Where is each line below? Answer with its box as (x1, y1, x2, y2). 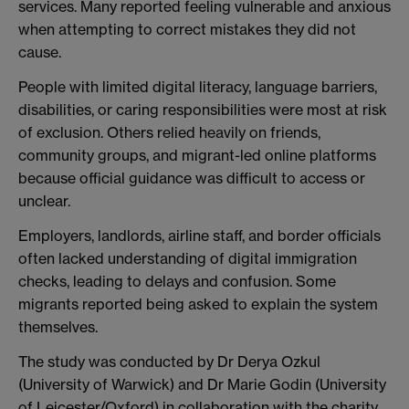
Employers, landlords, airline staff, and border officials (18, 225, 381, 245)
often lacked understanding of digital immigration (18, 248, 357, 267)
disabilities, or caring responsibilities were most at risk (18, 100, 387, 119)
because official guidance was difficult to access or (18, 168, 365, 187)
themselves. (18, 317, 98, 336)
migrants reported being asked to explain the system (18, 294, 378, 313)
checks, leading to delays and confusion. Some (18, 271, 336, 290)
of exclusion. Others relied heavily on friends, (18, 122, 320, 142)
